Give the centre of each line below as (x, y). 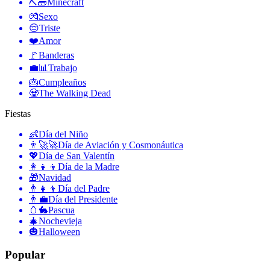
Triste (50, 28)
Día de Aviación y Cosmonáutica (121, 145)
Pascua (61, 210)
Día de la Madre (89, 166)
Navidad (55, 177)
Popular (25, 255)
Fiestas (18, 113)
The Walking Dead (75, 93)
